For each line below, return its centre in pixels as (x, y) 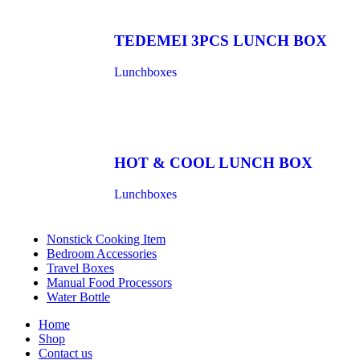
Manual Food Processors (109, 282)
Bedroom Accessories (102, 253)
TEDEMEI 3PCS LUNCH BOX (221, 41)
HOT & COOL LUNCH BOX (213, 162)
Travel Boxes (80, 268)
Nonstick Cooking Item (106, 239)
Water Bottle (78, 297)
